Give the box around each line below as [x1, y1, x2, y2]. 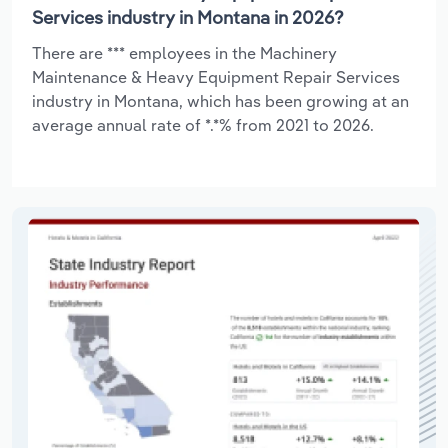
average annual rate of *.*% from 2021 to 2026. [32, 114, 374, 135]
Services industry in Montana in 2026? [32, 5, 344, 29]
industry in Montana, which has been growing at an [32, 90, 409, 111]
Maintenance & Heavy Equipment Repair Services [32, 66, 400, 87]
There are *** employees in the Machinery [32, 42, 337, 63]
